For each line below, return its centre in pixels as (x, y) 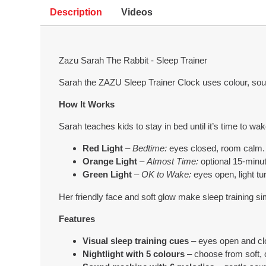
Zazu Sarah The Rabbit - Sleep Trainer (133, 60)
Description (76, 12)
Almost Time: (173, 161)
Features (77, 218)
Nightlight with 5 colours (134, 254)
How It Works (87, 104)
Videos (137, 12)
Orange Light (110, 161)
